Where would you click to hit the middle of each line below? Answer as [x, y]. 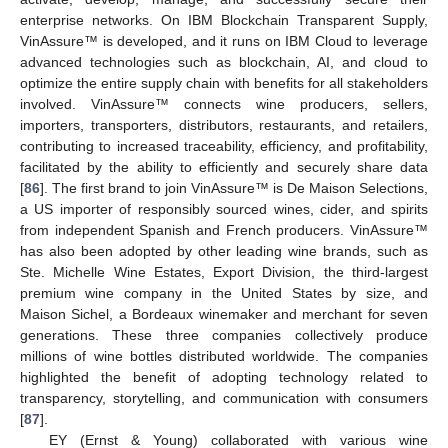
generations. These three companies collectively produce [224, 335]
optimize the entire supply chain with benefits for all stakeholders [224, 83]
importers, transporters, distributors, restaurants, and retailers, [224, 125]
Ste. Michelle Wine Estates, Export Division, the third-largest [224, 272]
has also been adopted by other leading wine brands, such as [224, 251]
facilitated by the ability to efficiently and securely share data [224, 167]
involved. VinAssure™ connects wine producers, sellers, [224, 104]
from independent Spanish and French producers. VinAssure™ [224, 230]
